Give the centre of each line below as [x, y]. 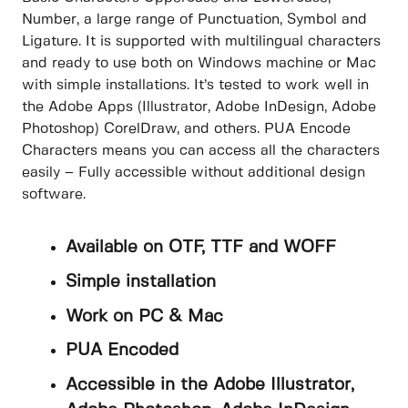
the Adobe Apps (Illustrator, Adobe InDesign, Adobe [199, 107]
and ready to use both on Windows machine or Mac [199, 64]
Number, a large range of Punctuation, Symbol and [194, 20]
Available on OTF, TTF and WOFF [201, 248]
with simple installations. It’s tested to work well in [195, 86]
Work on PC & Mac [144, 316]
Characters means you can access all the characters [201, 151]
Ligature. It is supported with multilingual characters [201, 42]
